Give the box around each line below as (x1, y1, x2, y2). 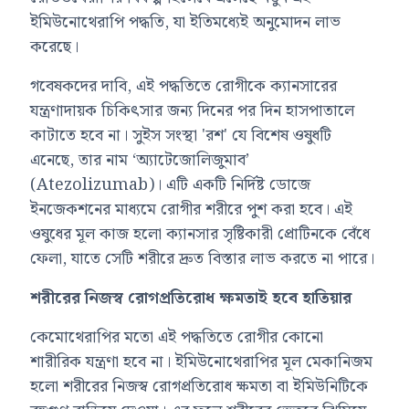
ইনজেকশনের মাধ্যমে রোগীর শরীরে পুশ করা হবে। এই (30, 195, 353, 223)
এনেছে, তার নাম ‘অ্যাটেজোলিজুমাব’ (30, 146, 250, 173)
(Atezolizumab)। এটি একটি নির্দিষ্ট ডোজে (30, 171, 311, 198)
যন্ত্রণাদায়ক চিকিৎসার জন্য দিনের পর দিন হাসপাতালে (30, 97, 355, 124)
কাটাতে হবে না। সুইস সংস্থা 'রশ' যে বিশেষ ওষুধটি (30, 121, 332, 149)
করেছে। (30, 33, 79, 60)
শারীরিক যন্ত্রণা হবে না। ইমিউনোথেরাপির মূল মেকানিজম (30, 348, 373, 375)
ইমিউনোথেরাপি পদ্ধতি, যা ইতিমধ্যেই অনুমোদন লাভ (30, 8, 341, 36)
